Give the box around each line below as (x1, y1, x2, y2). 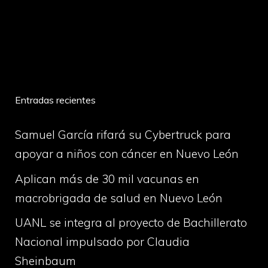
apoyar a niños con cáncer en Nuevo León (15, 147, 239, 162)
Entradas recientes (15, 94, 96, 106)
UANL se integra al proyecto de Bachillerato (15, 215, 247, 230)
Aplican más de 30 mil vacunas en (15, 171, 199, 186)
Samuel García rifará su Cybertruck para (15, 127, 231, 142)
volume (15, 41, 90, 69)
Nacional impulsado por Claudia (15, 234, 190, 249)
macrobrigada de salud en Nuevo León (15, 190, 223, 205)
